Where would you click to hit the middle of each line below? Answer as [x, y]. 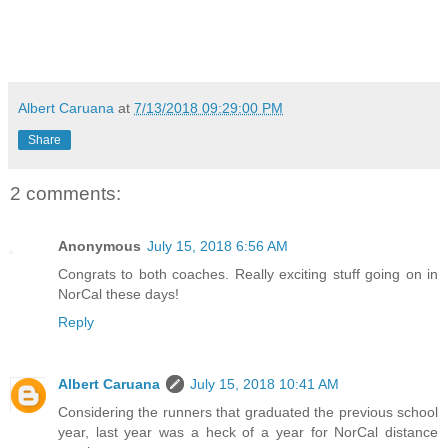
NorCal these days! [118, 293]
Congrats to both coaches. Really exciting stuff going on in [248, 273]
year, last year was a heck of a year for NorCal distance [248, 431]
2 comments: [65, 194]
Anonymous [99, 245]
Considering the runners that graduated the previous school [248, 411]
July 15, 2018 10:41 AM [264, 383]
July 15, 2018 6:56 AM [217, 245]
